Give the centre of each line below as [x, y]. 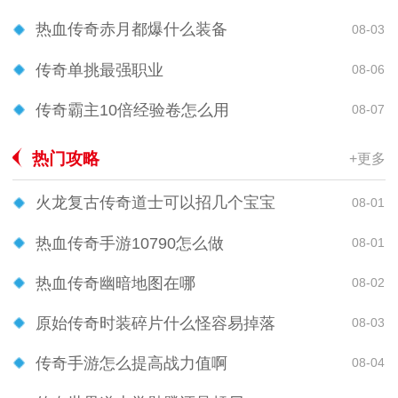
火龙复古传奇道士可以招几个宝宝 [155, 203]
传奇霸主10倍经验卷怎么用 [132, 110]
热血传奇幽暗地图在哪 [115, 283]
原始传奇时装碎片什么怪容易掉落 [155, 323]
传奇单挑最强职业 [99, 70]
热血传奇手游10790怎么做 [130, 243]
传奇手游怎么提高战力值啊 [131, 363]
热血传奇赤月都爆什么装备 [131, 30]
